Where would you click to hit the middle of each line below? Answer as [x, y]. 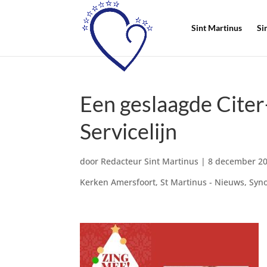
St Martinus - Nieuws [203, 182]
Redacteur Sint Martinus [150, 161]
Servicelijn [129, 131]
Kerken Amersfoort [118, 182]
